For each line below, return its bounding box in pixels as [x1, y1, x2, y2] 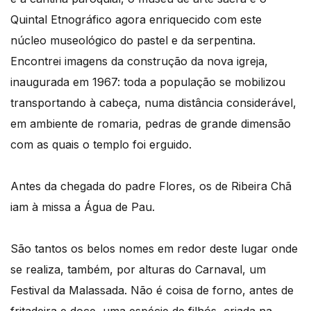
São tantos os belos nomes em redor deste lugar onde [10, 241, 298, 255]
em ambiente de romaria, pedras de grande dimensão [10, 116, 291, 131]
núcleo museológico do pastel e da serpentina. [10, 33, 255, 47]
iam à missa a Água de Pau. [10, 199, 155, 214]
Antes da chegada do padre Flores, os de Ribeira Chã [10, 178, 292, 193]
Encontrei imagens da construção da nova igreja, [10, 53, 268, 68]
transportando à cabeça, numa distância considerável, [10, 95, 296, 110]
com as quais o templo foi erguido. [10, 137, 192, 151]
